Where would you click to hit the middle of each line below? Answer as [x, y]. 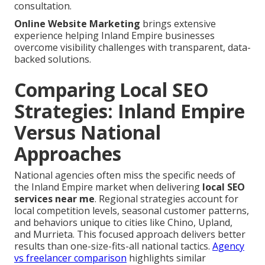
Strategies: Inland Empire [130, 111]
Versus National [88, 132]
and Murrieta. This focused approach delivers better [130, 235]
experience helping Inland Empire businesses [114, 36]
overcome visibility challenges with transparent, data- [132, 48]
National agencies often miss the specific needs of [125, 175]
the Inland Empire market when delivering [108, 187]
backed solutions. [53, 59]
